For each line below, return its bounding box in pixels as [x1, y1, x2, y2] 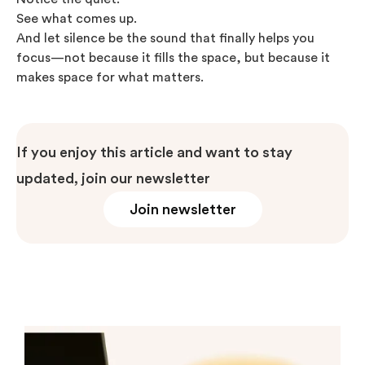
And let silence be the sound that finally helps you [16, 31, 314, 45]
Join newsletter [129, 201, 236, 217]
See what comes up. [16, 11, 137, 25]
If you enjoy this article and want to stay [16, 144, 292, 160]
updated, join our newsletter [16, 170, 210, 186]
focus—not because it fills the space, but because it [16, 51, 330, 64]
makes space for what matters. [16, 70, 204, 84]
